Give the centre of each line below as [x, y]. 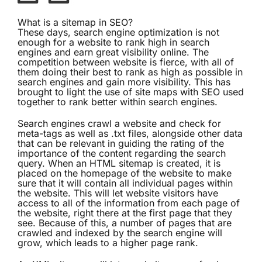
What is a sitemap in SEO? [75, 23]
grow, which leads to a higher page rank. [108, 243]
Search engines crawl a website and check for [119, 124]
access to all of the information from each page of [129, 203]
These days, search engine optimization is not [118, 32]
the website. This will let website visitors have [118, 193]
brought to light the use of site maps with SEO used [131, 92]
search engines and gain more [85, 82]
